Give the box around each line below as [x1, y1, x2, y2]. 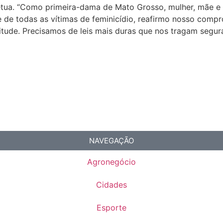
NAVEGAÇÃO [89, 136, 134, 146]
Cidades [96, 180, 127, 190]
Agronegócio [87, 157, 136, 167]
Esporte [97, 203, 126, 213]
